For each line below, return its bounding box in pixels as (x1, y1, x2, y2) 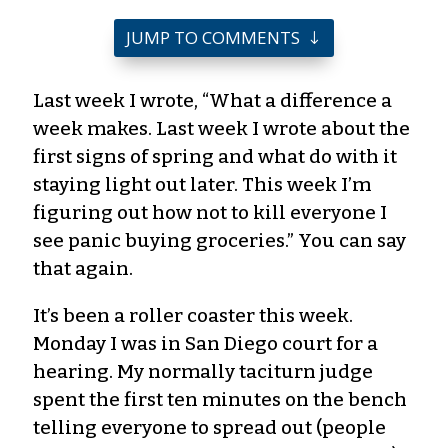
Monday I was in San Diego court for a (33, 331, 378, 355)
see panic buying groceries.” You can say (33, 228, 406, 252)
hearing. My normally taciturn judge (33, 359, 373, 383)
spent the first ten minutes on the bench (33, 387, 407, 411)
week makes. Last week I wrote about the (33, 116, 410, 140)
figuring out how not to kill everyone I (33, 200, 387, 224)
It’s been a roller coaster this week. (33, 303, 353, 327)
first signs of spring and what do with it (33, 144, 397, 168)
